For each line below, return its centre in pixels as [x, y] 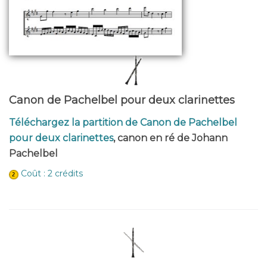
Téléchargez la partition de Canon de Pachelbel [123, 123]
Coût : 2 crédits [52, 174]
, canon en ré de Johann [170, 138]
